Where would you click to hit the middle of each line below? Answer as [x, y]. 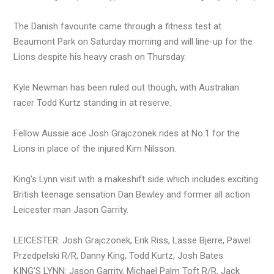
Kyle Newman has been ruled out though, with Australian [126, 87]
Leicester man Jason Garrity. [71, 209]
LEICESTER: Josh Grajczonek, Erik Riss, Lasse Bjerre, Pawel [132, 240]
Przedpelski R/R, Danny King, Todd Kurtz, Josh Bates [118, 255]
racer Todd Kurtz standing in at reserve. [92, 102]
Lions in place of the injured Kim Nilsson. [95, 148]
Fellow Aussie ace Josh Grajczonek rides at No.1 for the [127, 133]
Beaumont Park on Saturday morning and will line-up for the [133, 41]
